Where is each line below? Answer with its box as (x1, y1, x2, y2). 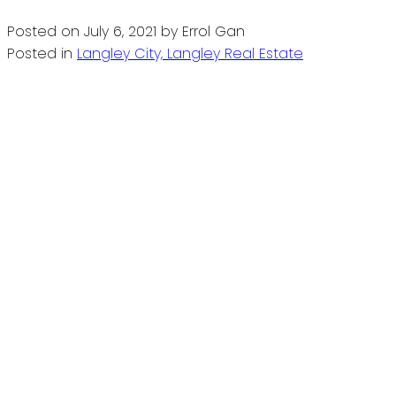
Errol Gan (182, 20, 245, 42)
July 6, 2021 (84, 20, 156, 42)
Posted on (7, 20, 84, 42)
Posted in (7, 42, 72, 64)
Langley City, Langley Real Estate (77, 42, 303, 64)
